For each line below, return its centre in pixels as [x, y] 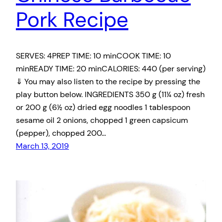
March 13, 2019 [42, 146]
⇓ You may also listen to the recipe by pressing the [108, 81]
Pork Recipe [72, 19]
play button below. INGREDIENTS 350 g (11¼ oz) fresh [110, 94]
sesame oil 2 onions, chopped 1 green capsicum [102, 120]
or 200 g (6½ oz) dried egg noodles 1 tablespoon [103, 107]
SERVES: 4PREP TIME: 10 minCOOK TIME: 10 [93, 55]
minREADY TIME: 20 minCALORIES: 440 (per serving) [111, 68]
